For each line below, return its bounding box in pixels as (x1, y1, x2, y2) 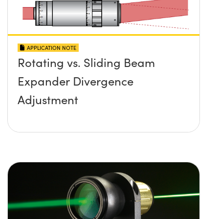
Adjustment (18, 91, 78, 108)
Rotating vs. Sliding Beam (18, 54, 155, 70)
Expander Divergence (18, 73, 133, 89)
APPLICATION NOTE (27, 44, 76, 52)
